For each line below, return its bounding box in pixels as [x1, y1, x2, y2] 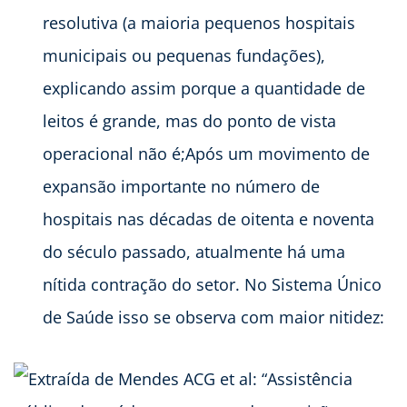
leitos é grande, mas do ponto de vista [43, 109, 336, 132]
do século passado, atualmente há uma [43, 240, 345, 263]
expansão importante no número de [43, 174, 320, 197]
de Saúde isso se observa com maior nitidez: [43, 305, 384, 328]
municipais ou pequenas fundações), [43, 44, 325, 66]
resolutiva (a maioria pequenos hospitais [43, 11, 355, 34]
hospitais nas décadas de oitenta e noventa [43, 207, 374, 230]
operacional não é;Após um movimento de [43, 142, 370, 164]
